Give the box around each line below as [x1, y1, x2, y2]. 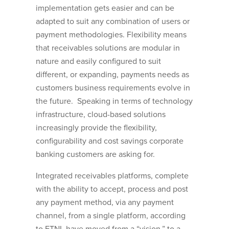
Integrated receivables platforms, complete [36, 171, 189, 181]
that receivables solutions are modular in [36, 43, 180, 54]
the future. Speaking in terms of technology [36, 96, 193, 107]
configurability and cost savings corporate [36, 136, 184, 147]
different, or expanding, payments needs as [36, 70, 189, 80]
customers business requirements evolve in [36, 83, 190, 94]
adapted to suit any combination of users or [36, 16, 190, 27]
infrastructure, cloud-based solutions [36, 109, 166, 120]
